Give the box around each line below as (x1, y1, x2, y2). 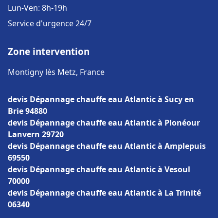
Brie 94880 (8, 106, 47, 116)
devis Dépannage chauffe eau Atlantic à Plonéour (8, 117, 200, 128)
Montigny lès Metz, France (8, 67, 105, 77)
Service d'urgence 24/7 (8, 18, 91, 29)
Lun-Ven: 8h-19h (8, 2, 67, 13)
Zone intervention (8, 45, 90, 57)
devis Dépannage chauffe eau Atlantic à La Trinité (8, 187, 201, 198)
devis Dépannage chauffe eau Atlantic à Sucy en (8, 94, 194, 105)
